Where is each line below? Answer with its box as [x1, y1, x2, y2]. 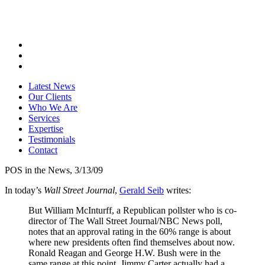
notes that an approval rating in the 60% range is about [28, 227, 231, 237]
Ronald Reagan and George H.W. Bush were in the [28, 248, 221, 258]
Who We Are [28, 102, 77, 112]
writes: [164, 185, 191, 195]
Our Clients [28, 92, 72, 102]
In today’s [5, 185, 44, 195]
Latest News [28, 81, 75, 91]
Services [28, 113, 60, 123]
